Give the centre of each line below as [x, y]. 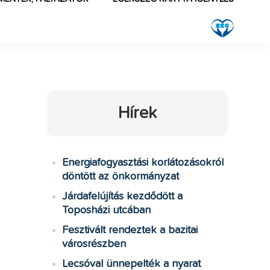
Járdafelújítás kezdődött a [122, 196]
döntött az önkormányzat [120, 177]
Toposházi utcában [106, 210]
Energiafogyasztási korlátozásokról [143, 163]
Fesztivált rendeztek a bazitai [130, 230]
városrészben [94, 244]
